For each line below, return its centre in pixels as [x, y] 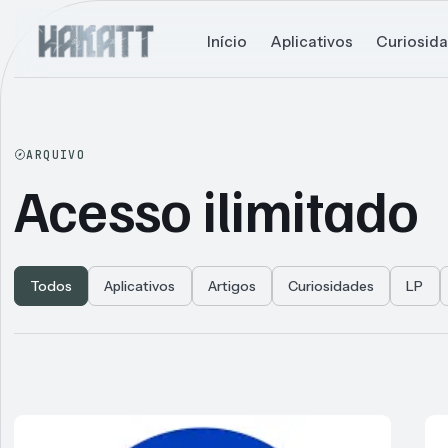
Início [226, 41]
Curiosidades [331, 286]
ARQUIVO [56, 154]
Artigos [231, 286]
